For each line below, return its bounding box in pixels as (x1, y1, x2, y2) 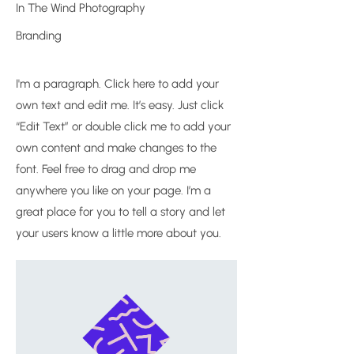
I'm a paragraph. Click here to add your (16, 77, 219, 91)
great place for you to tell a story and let (16, 205, 225, 219)
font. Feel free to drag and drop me (16, 162, 196, 176)
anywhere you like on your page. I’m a (16, 183, 211, 198)
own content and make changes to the (16, 141, 217, 155)
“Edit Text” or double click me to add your (16, 119, 231, 134)
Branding (16, 28, 62, 43)
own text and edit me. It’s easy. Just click (16, 98, 224, 112)
